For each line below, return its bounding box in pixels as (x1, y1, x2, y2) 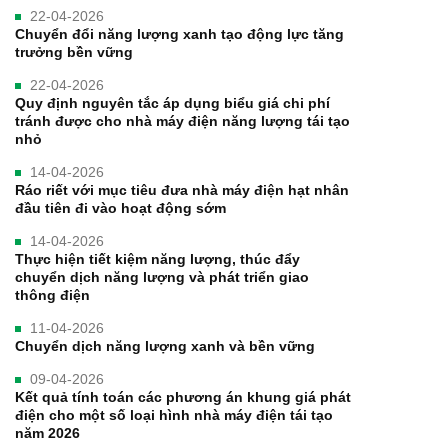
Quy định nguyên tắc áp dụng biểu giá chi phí (15, 94, 330, 111)
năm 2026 (15, 424, 80, 441)
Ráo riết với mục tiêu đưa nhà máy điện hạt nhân (15, 181, 349, 198)
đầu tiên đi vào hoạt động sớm (15, 199, 226, 216)
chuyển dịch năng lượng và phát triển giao (15, 268, 309, 285)
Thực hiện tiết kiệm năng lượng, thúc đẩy (15, 250, 300, 267)
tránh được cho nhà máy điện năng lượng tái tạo (15, 112, 350, 129)
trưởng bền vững (15, 43, 133, 60)
